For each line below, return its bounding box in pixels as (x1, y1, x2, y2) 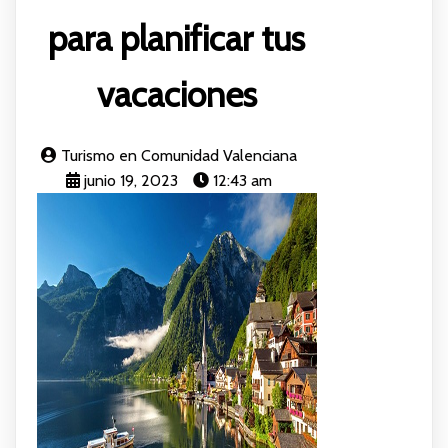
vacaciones (96, 72, 257, 116)
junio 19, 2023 (84, 170, 179, 190)
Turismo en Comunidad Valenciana (61, 145, 298, 165)
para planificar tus (48, 16, 306, 60)
